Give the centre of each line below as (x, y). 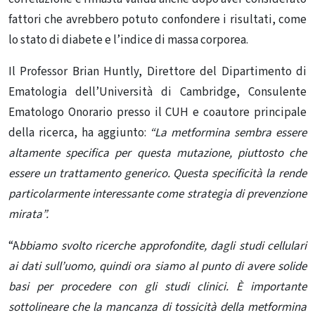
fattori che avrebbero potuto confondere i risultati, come (157, 19)
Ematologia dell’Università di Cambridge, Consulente (157, 92)
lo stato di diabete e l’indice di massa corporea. (128, 40)
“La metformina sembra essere (229, 133)
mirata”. (28, 214)
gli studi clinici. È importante (225, 287)
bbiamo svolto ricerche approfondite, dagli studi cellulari (163, 246)
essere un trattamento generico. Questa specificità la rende (157, 173)
